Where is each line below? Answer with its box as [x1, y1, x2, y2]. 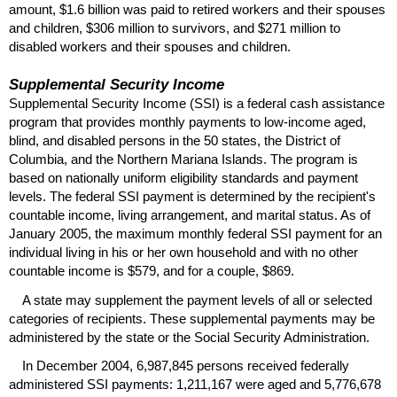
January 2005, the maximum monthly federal [9, 226, 270, 242]
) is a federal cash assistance [215, 96, 385, 112]
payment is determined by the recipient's [139, 189, 376, 205]
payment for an [292, 226, 382, 242]
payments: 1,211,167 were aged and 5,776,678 [108, 376, 381, 392]
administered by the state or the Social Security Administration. [9, 329, 370, 345]
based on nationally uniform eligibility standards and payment [9, 170, 358, 186]
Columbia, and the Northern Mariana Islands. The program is [9, 152, 358, 167]
